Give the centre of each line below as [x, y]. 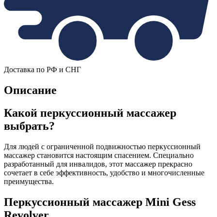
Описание [30, 90]
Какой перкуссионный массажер [90, 113]
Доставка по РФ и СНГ [42, 70]
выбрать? [29, 126]
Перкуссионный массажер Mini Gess [100, 202]
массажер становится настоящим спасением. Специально [99, 155]
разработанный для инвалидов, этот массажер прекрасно [98, 164]
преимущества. [29, 181]
